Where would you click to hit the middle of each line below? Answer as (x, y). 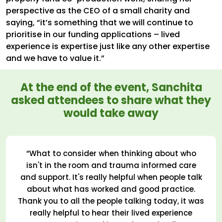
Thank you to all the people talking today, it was (111, 201)
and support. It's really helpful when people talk (111, 177)
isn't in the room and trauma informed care (111, 165)
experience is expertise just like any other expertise (108, 46)
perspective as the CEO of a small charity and (98, 10)
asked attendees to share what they (111, 100)
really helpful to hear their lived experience (111, 213)
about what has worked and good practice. (111, 189)
